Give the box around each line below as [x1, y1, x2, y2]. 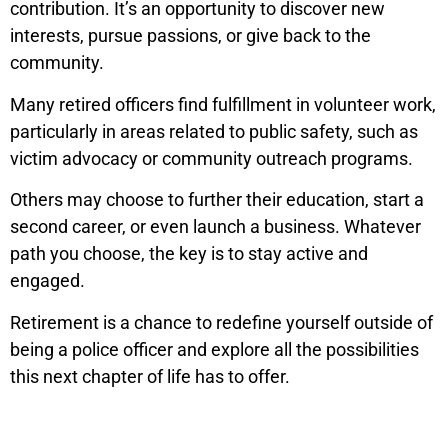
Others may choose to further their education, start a [10, 189, 424, 211]
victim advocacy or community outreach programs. [10, 147, 413, 169]
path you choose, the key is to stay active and [10, 243, 368, 265]
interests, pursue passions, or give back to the [10, 25, 371, 47]
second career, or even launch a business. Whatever [10, 216, 421, 238]
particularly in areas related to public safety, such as [10, 120, 418, 142]
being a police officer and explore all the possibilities [10, 338, 419, 360]
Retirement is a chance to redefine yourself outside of [10, 311, 433, 333]
